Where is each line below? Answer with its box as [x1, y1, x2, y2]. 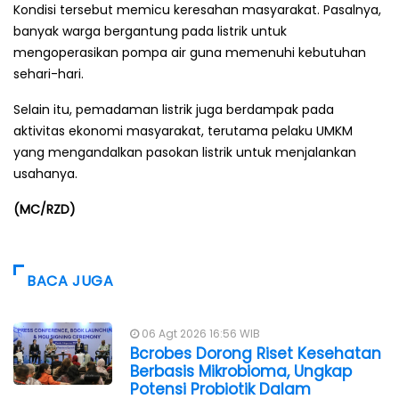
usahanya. [13, 164, 77, 183]
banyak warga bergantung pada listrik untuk [13, 21, 287, 40]
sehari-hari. [13, 64, 84, 83]
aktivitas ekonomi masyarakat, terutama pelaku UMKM [13, 121, 353, 140]
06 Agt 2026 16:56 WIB [139, 325, 260, 341]
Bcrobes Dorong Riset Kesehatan [130, 342, 381, 364]
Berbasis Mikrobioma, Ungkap [130, 360, 352, 382]
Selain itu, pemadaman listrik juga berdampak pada [13, 100, 334, 118]
